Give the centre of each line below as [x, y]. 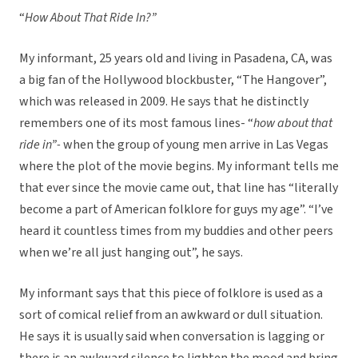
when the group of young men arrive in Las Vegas [196, 145]
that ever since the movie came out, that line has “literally [179, 188]
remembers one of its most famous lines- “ [136, 123]
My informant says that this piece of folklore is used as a [171, 294]
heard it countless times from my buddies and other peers [176, 231]
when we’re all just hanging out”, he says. [131, 253]
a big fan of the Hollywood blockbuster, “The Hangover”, [173, 80]
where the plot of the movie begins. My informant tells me [179, 167]
